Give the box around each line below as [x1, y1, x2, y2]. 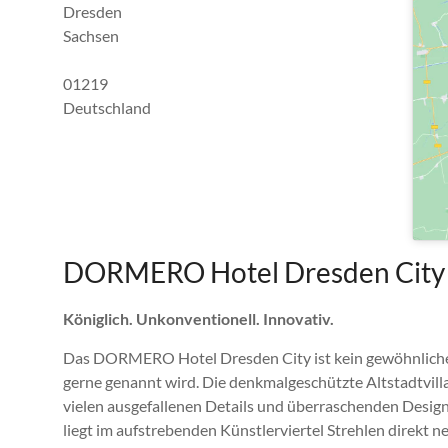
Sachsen [63, 26, 119, 45]
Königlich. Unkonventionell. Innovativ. [63, 308, 334, 328]
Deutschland [63, 98, 151, 117]
